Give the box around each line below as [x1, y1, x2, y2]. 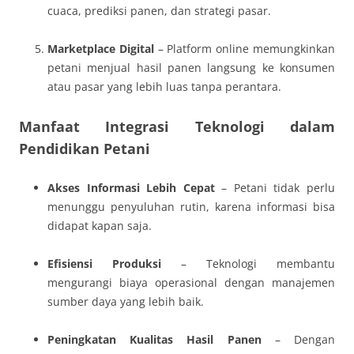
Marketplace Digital [47, 41, 154, 56]
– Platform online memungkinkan [153, 41, 336, 56]
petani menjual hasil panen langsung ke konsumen [47, 60, 335, 75]
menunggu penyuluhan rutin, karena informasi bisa [47, 199, 335, 214]
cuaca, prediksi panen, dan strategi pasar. [47, 3, 271, 18]
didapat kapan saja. [47, 218, 152, 233]
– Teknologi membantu [161, 256, 335, 271]
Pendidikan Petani [19, 139, 150, 158]
